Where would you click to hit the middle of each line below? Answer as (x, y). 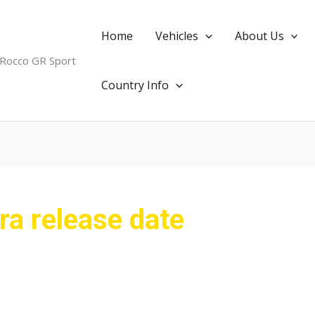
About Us (259, 36)
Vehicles (177, 36)
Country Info (135, 85)
